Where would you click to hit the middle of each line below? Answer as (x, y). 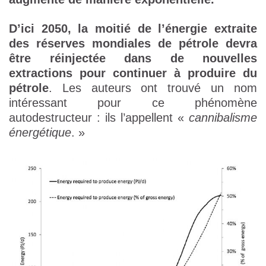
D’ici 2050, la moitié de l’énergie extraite (133, 29)
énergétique (40, 133)
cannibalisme (223, 118)
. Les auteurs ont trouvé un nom (153, 88)
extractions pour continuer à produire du (133, 73)
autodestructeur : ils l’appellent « (99, 118)
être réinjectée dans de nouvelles (133, 58)
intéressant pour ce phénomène (133, 103)
